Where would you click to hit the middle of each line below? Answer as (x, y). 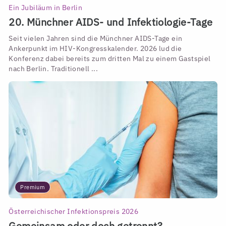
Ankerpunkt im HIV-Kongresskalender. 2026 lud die (95, 49)
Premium (33, 187)
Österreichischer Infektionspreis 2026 (74, 211)
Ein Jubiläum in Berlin (46, 7)
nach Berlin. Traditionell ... (53, 69)
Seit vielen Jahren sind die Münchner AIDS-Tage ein (96, 39)
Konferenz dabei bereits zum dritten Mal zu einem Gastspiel (110, 59)
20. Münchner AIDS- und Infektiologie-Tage (111, 22)
